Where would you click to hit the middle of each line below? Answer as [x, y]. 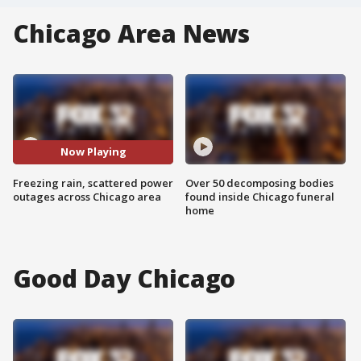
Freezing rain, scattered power [93, 183]
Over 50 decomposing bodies [259, 183]
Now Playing [93, 152]
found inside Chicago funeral [260, 196]
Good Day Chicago [124, 278]
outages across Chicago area [87, 196]
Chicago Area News [132, 33]
